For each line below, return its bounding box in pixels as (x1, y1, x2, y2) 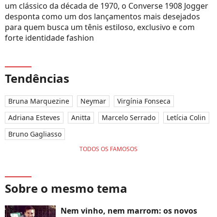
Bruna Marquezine (8, 96, 69, 106)
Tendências (5, 70, 69, 87)
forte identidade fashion (5, 32, 94, 44)
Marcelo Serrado (102, 113, 155, 123)
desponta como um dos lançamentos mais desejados (5, 11, 200, 22)
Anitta (71, 113, 91, 123)
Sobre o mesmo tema (5, 180, 127, 197)
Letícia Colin (167, 113, 206, 123)
